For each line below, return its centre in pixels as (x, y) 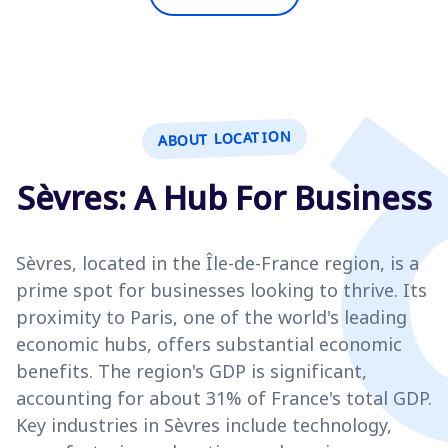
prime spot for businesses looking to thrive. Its (221, 290)
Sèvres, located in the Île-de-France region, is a (217, 263)
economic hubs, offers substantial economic (209, 344)
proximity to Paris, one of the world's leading (211, 317)
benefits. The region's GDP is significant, (191, 371)
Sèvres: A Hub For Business (224, 198)
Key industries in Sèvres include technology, (204, 425)
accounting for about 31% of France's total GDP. (224, 398)
